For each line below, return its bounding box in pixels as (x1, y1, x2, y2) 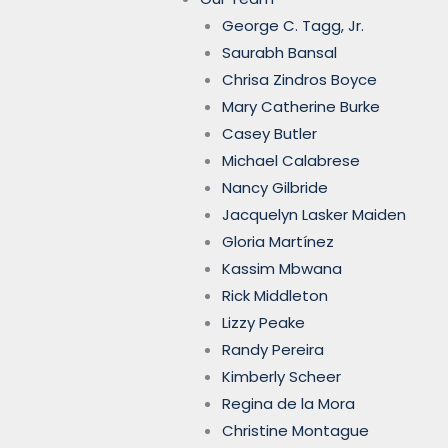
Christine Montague (222, 419, 369, 441)
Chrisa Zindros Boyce (222, 68, 377, 90)
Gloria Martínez (222, 230, 334, 252)
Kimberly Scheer (222, 365, 341, 387)
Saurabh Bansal (222, 41, 337, 63)
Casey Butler (222, 122, 317, 144)
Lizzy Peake (222, 311, 305, 333)
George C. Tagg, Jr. (222, 14, 364, 36)
